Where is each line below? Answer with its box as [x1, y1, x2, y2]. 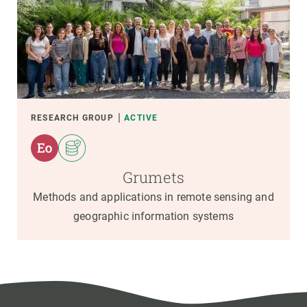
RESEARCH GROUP [31, 112, 114, 123]
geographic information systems [73, 209, 234, 223]
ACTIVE [124, 112, 158, 123]
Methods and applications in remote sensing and [33, 190, 274, 204]
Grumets [122, 167, 185, 187]
